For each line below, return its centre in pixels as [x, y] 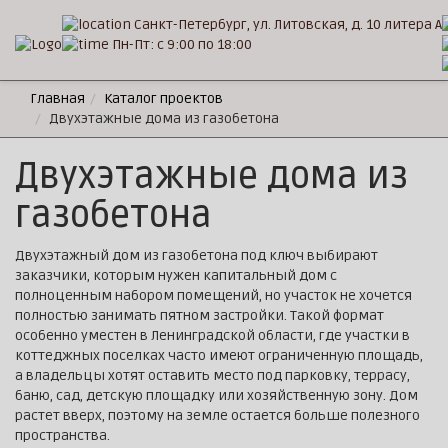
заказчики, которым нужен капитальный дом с [176, 275]
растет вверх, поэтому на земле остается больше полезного [217, 415]
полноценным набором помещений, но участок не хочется [213, 295]
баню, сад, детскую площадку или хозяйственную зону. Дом [216, 395]
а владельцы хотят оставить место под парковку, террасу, [212, 375]
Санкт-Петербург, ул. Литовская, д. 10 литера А [286, 24]
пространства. [62, 435]
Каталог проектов [163, 98]
